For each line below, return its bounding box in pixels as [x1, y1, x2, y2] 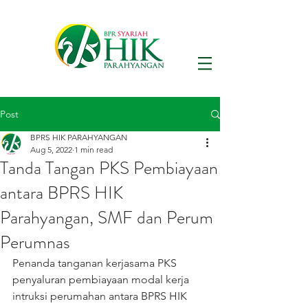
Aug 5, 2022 [30, 144, 72, 155]
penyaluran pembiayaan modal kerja [12, 273, 192, 286]
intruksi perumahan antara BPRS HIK [12, 289, 190, 302]
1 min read [74, 144, 113, 155]
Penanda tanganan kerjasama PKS [12, 256, 179, 269]
